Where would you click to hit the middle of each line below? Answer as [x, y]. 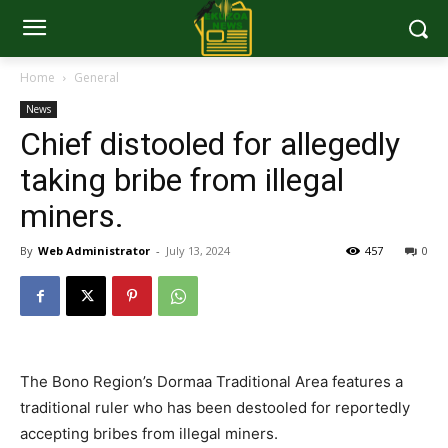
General [96, 78]
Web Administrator [94, 251]
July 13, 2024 [198, 251]
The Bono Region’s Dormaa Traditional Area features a [211, 382]
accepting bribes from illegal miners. [151, 434]
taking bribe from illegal [182, 180]
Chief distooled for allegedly [210, 144]
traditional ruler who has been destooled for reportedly [215, 408]
